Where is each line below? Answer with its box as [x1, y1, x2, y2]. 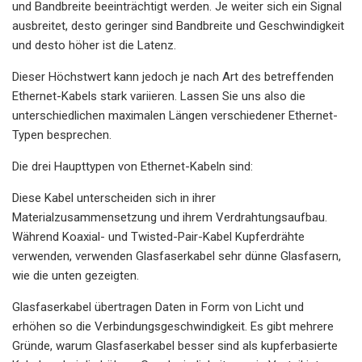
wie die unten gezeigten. [12, 267, 139, 283]
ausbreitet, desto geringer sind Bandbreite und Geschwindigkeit [12, 18, 344, 33]
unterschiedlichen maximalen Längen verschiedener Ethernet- [12, 107, 338, 123]
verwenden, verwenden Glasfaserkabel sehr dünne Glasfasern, [12, 248, 341, 263]
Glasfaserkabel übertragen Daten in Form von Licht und [12, 299, 304, 314]
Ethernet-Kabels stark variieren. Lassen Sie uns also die [12, 88, 305, 103]
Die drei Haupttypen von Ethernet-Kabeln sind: [12, 158, 253, 174]
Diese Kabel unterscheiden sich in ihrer [12, 190, 216, 205]
